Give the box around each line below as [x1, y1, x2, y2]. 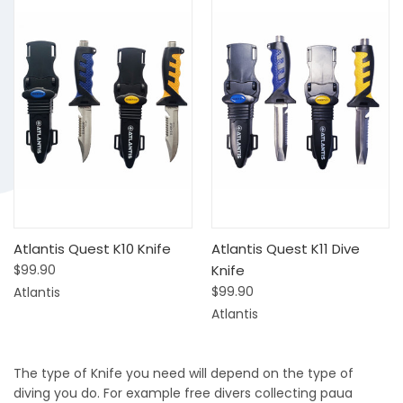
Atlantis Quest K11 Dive [210, 238, 360, 258]
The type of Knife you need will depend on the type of [13, 363, 354, 382]
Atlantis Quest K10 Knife [13, 238, 171, 258]
